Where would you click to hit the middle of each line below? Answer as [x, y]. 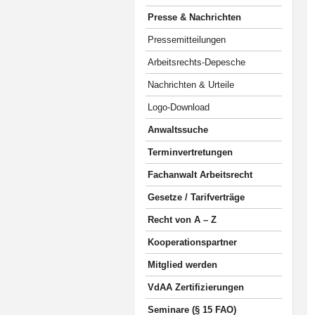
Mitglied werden [182, 265]
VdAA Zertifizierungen [196, 287]
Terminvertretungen [190, 152]
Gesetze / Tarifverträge [196, 197]
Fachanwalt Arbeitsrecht [200, 175]
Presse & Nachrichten [194, 17]
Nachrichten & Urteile [191, 85]
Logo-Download [179, 107]
